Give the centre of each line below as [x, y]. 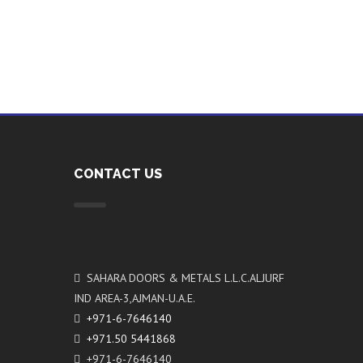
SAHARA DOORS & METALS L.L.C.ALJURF [182, 278]
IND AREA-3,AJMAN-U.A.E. [135, 298]
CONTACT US [118, 174]
